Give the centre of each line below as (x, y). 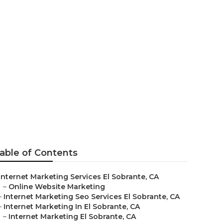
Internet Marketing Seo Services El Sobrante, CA (92, 197)
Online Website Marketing (57, 187)
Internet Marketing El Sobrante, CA (72, 217)
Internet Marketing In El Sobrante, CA (72, 207)
